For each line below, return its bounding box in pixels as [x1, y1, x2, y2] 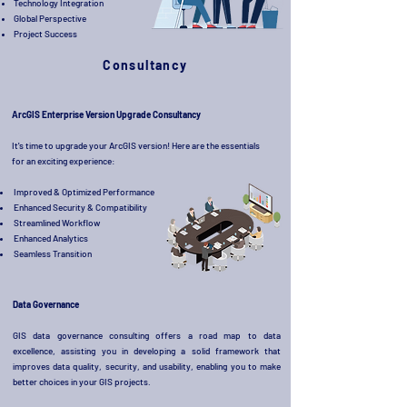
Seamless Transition [12, 248, 92, 259]
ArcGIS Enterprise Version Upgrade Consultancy [12, 109, 201, 120]
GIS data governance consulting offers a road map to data [13, 330, 281, 341]
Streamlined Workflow [12, 217, 100, 228]
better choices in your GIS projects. [13, 376, 151, 387]
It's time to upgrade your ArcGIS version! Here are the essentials [12, 140, 260, 151]
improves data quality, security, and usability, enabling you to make [13, 361, 281, 372]
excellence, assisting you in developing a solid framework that [13, 345, 281, 356]
